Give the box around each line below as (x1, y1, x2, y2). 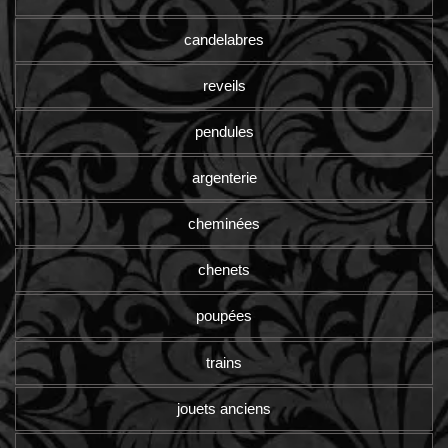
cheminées (188, 215, 260, 233)
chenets (198, 261, 250, 279)
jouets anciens (177, 399, 271, 417)
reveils (202, 77, 246, 95)
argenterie (191, 169, 257, 187)
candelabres (184, 31, 264, 49)
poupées (196, 307, 252, 325)
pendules (194, 123, 254, 141)
